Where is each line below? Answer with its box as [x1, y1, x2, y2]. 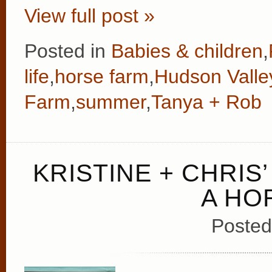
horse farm [55, 65, 149, 87]
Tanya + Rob [151, 90, 262, 113]
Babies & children [111, 39, 263, 62]
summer [76, 90, 146, 113]
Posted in [24, 39, 111, 62]
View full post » [24, 4, 155, 27]
